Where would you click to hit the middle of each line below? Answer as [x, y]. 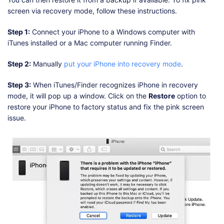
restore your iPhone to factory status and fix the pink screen [106, 107]
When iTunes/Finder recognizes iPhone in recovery [114, 85]
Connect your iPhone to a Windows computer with [112, 32]
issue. [17, 118]
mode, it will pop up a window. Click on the [78, 96]
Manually [47, 64]
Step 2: [19, 64]
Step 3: [19, 85]
